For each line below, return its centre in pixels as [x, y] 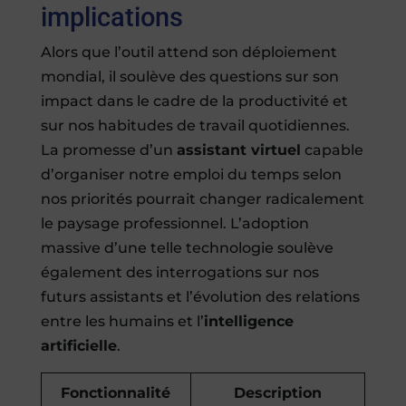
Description [277, 393]
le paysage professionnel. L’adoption [174, 224]
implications [111, 18]
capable [332, 150]
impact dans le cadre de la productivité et [194, 101]
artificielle [78, 346]
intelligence [248, 322]
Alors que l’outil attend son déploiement [188, 53]
